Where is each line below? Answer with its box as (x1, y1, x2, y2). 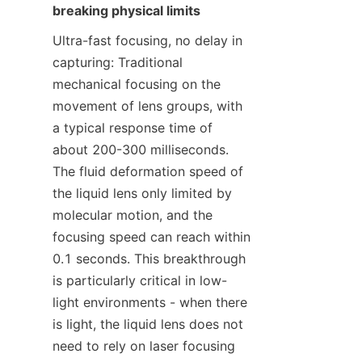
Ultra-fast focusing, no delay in (53, 32, 242, 49)
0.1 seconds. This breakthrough (53, 250, 246, 267)
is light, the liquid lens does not (53, 316, 243, 333)
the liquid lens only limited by (53, 185, 232, 202)
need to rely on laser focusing (53, 338, 235, 355)
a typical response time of (53, 120, 213, 137)
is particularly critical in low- (53, 272, 227, 289)
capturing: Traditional (53, 54, 183, 71)
